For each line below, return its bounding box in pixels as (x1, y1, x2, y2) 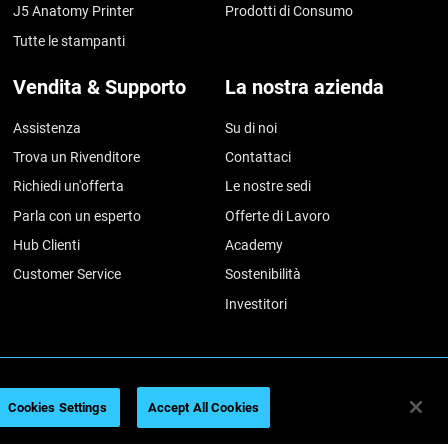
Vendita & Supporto (13, 74, 187, 99)
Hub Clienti (13, 236, 81, 253)
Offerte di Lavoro (225, 207, 331, 224)
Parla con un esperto (13, 207, 142, 224)
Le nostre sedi (225, 178, 312, 195)
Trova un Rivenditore (13, 148, 141, 165)
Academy (225, 236, 284, 253)
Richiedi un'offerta (13, 178, 125, 195)
